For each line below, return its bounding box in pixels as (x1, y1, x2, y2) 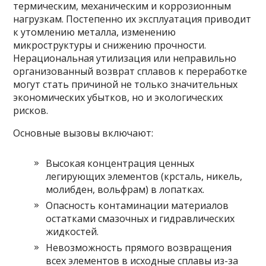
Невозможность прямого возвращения (46, 241, 232, 254)
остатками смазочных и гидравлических (46, 212, 235, 225)
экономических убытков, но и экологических (13, 91, 223, 104)
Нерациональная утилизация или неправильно (13, 52, 237, 65)
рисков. (13, 104, 49, 117)
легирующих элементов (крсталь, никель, (46, 170, 243, 183)
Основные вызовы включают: (13, 126, 154, 140)
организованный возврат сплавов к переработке (13, 65, 248, 78)
